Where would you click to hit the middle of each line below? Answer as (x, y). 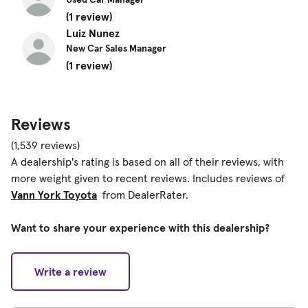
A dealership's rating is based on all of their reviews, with (147, 161)
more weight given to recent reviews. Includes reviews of (148, 178)
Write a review (70, 271)
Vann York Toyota (54, 194)
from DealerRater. (144, 194)
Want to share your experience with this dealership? (140, 227)
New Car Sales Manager (116, 48)
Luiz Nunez (93, 33)
